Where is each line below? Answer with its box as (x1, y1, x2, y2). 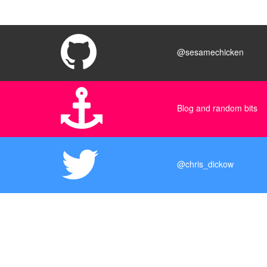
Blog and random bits (177, 102, 257, 114)
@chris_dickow (177, 158, 234, 170)
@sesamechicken (177, 46, 244, 58)
